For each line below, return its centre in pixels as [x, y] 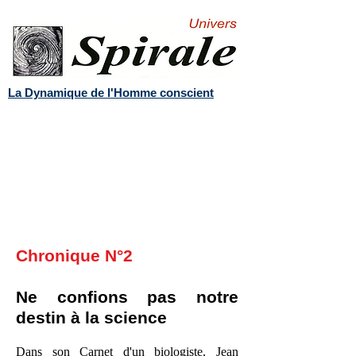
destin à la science [91, 317]
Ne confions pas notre [127, 297]
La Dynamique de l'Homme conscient [111, 93]
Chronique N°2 [74, 255]
